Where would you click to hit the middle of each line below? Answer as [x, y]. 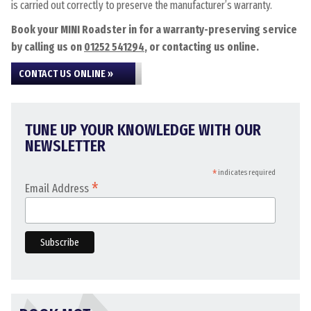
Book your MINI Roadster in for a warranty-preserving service [154, 30]
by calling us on [48, 47]
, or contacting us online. [202, 47]
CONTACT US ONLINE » [66, 74]
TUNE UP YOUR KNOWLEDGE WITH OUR [143, 130]
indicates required [246, 173]
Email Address [58, 188]
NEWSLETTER [65, 146]
